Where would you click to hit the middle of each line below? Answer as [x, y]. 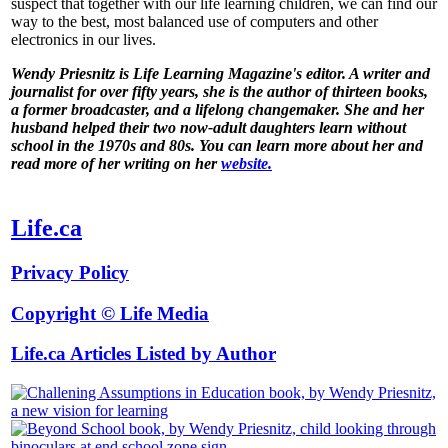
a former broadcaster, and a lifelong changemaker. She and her [217, 109]
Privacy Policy [70, 272]
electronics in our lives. [83, 39]
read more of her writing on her [116, 163]
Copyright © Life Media [110, 313]
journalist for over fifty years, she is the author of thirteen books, [219, 91]
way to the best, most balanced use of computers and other [194, 21]
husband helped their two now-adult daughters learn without [208, 127]
